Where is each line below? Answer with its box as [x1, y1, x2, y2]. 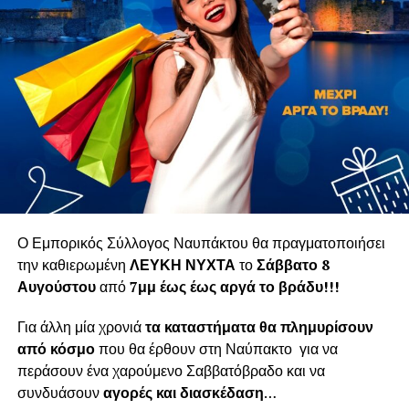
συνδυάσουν [16, 382, 103, 403]
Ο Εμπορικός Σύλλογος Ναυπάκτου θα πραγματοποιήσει [16, 232, 385, 253]
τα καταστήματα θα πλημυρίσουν [144, 316, 373, 337]
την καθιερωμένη [16, 254, 130, 275]
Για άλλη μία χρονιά [16, 316, 145, 337]
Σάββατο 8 [256, 254, 330, 275]
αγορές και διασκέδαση [102, 382, 264, 403]
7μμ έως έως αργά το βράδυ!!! [129, 276, 340, 297]
